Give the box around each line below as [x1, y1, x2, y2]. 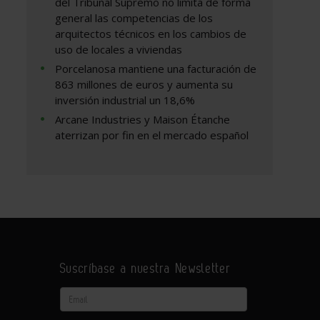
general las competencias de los [55, 11, 214, 26]
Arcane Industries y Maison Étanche [55, 112, 231, 127]
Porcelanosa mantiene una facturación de [55, 61, 257, 76]
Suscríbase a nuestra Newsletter [59, 260, 231, 277]
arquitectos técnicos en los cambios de [55, 26, 247, 41]
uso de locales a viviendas [55, 42, 183, 57]
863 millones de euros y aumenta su [55, 77, 234, 92]
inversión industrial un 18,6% [55, 93, 196, 108]
